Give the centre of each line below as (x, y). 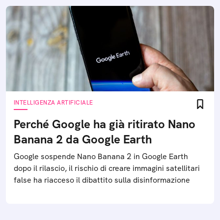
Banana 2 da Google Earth (83, 139)
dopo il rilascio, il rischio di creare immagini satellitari (107, 168)
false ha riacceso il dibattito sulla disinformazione (102, 180)
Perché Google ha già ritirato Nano (105, 124)
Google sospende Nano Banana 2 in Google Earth (101, 156)
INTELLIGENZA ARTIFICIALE (54, 103)
